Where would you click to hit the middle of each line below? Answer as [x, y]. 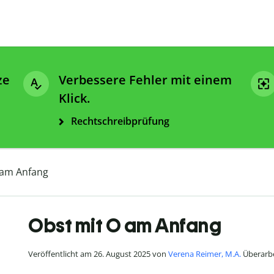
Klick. [74, 98]
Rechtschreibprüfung [120, 121]
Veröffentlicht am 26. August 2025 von [98, 254]
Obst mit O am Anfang [125, 226]
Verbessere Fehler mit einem [145, 80]
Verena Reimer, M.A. [205, 254]
